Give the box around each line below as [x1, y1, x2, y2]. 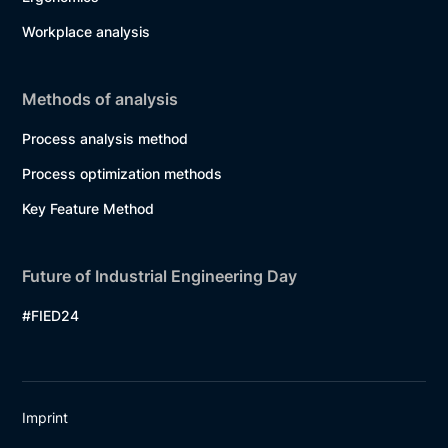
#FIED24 [22, 306, 80, 324]
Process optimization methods [22, 164, 223, 182]
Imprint [22, 408, 69, 426]
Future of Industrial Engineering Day [22, 265, 298, 286]
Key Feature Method [22, 199, 155, 217]
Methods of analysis [22, 88, 179, 109]
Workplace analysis [22, 22, 151, 40]
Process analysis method [22, 129, 189, 147]
